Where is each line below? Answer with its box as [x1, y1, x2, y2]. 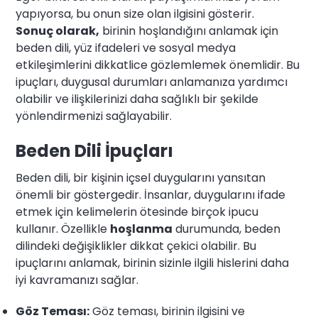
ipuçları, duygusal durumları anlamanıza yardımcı [16, 74, 288, 91]
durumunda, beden [172, 221, 281, 238]
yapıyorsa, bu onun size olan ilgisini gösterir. [16, 6, 255, 23]
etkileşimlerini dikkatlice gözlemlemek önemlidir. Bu [16, 57, 300, 74]
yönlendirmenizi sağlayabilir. [16, 108, 172, 125]
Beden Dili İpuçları [16, 139, 174, 163]
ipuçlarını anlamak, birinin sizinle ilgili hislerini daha [16, 255, 290, 272]
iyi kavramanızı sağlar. [16, 272, 139, 289]
